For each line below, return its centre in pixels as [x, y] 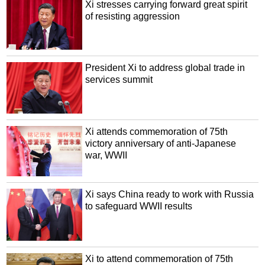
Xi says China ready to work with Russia [170, 194]
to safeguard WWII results [139, 206]
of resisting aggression [133, 17]
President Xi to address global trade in [165, 67]
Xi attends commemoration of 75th [157, 132]
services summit [119, 79]
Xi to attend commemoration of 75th [159, 258]
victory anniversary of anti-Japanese [161, 144]
